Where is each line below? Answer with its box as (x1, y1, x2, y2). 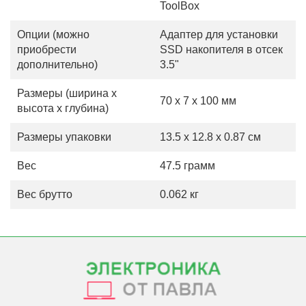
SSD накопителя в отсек (160, 44, 283, 55)
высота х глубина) (17, 102, 109, 114)
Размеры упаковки (17, 131, 111, 143)
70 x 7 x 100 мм (160, 95, 236, 107)
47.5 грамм (160, 160, 215, 171)
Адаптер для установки (160, 29, 278, 40)
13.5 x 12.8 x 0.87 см (160, 131, 261, 143)
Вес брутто (17, 189, 72, 200)
